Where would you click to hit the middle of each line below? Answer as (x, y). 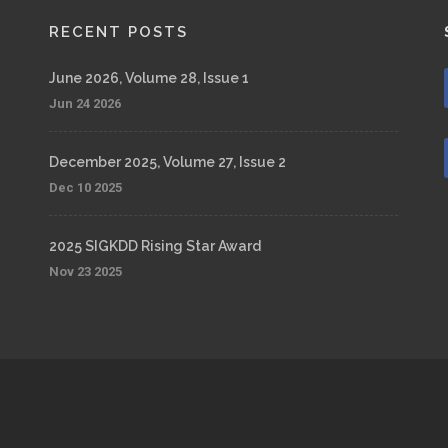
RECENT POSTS (118, 32)
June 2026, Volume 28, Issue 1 (148, 78)
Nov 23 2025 (85, 271)
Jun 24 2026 (84, 103)
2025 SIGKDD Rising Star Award (154, 246)
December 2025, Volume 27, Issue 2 (167, 162)
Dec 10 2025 (85, 187)
